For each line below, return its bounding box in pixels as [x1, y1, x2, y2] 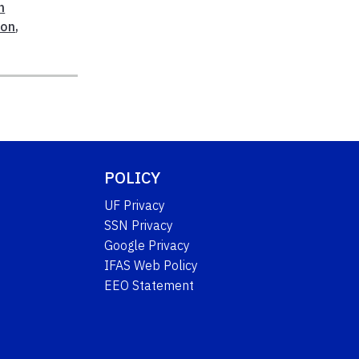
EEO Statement [104, 277, 195, 294]
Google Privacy [104, 237, 191, 254]
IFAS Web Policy [104, 257, 199, 274]
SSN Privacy [104, 217, 174, 234]
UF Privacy [104, 197, 166, 214]
